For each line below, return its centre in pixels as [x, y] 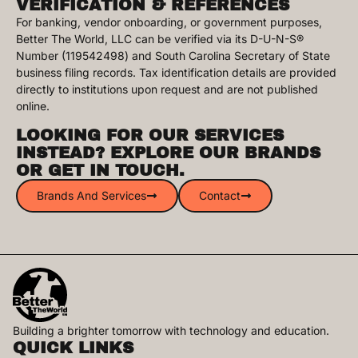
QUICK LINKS [73, 347]
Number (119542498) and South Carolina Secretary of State [173, 56]
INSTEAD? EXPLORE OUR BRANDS [168, 152]
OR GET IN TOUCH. [100, 170]
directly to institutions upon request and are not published [167, 89]
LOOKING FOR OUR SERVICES [150, 135]
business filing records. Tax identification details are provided [176, 73]
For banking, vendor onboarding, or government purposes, [169, 22]
